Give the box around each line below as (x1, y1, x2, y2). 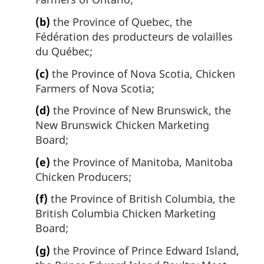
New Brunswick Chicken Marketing (35, 118, 209, 133)
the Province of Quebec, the (50, 15, 192, 29)
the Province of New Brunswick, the (50, 103, 231, 118)
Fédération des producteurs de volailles (35, 29, 233, 44)
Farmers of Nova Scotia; (35, 81, 154, 95)
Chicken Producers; (35, 169, 131, 184)
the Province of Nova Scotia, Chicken (49, 66, 235, 81)
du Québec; (35, 44, 93, 59)
